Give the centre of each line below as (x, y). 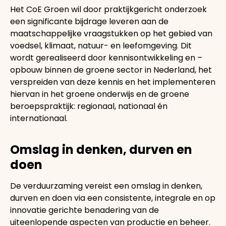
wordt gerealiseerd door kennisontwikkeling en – (106, 58)
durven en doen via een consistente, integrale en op (113, 198)
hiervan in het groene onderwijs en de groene (100, 94)
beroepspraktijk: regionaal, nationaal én (89, 106)
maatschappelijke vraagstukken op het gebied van (111, 33)
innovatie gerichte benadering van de (84, 210)
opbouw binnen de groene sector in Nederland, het (111, 70)
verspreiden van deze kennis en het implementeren (113, 82)
